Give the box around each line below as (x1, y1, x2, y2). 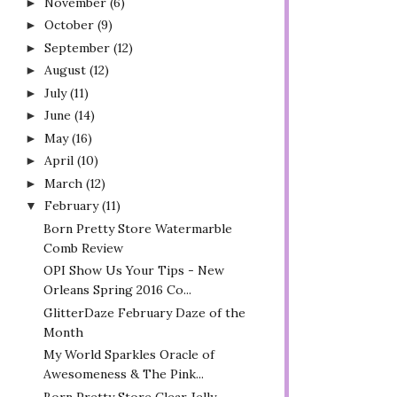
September (43, 39, 110, 56)
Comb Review (43, 239, 123, 256)
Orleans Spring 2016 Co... (43, 282, 191, 298)
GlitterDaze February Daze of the (43, 304, 245, 321)
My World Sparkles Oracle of (43, 346, 214, 362)
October (43, 17, 94, 33)
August (43, 62, 86, 78)
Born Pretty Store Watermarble (43, 220, 232, 237)
